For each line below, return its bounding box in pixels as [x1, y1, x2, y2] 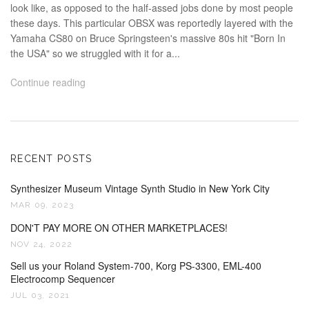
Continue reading [10, 74, 86, 89]
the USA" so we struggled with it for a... [10, 46, 180, 60]
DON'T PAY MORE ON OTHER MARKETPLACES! [10, 220, 228, 235]
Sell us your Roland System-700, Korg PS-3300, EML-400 [10, 258, 261, 272]
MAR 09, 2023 [10, 199, 74, 210]
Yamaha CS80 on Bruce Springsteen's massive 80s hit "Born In [10, 30, 286, 45]
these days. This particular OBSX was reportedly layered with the [10, 15, 293, 30]
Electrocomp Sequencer [10, 271, 115, 286]
